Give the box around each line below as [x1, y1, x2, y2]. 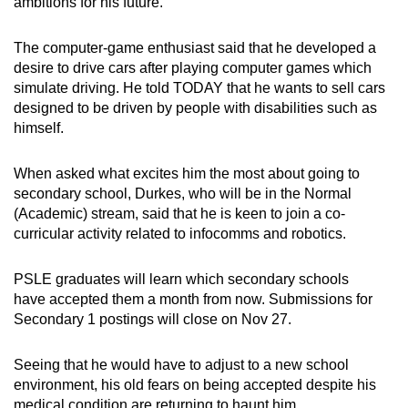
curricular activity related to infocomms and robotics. [14, 226, 346, 242]
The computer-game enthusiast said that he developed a [14, 40, 376, 56]
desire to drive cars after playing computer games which [14, 60, 372, 76]
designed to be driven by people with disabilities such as [14, 100, 377, 117]
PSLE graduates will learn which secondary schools [14, 271, 349, 288]
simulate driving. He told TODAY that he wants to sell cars [14, 80, 385, 97]
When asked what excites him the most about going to [14, 166, 360, 182]
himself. [14, 120, 64, 137]
